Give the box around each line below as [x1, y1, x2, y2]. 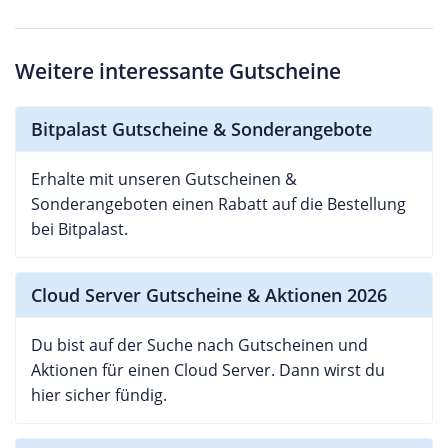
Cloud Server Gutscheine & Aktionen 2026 [31, 282, 387, 307]
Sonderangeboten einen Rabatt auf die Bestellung [31, 192, 406, 215]
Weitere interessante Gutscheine [15, 56, 341, 85]
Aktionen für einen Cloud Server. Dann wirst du [31, 358, 385, 381]
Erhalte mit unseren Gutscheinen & [31, 167, 297, 190]
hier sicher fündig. [31, 383, 167, 406]
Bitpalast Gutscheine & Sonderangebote [31, 116, 372, 141]
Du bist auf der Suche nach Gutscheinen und [31, 333, 368, 356]
